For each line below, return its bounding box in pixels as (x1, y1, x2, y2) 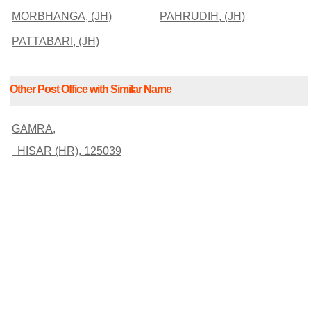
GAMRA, (12, 122, 56, 135)
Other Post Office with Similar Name (10, 83, 171, 96)
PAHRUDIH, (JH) (160, 10, 245, 22)
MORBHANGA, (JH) (12, 10, 112, 22)
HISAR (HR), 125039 (12, 144, 121, 157)
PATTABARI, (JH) (12, 35, 99, 47)
